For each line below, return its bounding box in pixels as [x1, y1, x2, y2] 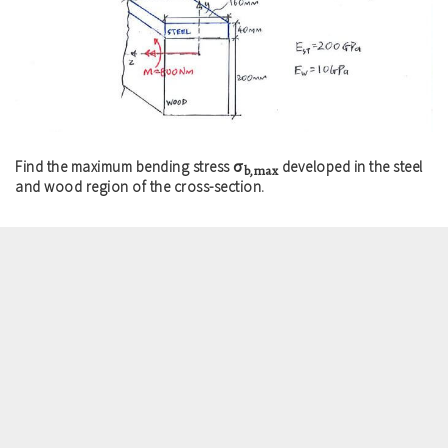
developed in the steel [278, 157, 423, 177]
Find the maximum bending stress [15, 157, 233, 177]
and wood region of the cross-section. [15, 177, 265, 197]
